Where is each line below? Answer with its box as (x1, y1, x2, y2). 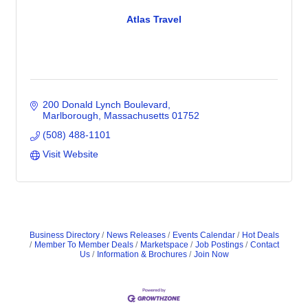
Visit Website (42, 148, 98, 159)
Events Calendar (172, 230, 235, 240)
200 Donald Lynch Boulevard (42, 99, 168, 110)
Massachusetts (103, 110, 169, 121)
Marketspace (140, 240, 188, 250)
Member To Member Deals (34, 240, 133, 250)
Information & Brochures (96, 250, 187, 259)
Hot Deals (241, 230, 279, 240)
